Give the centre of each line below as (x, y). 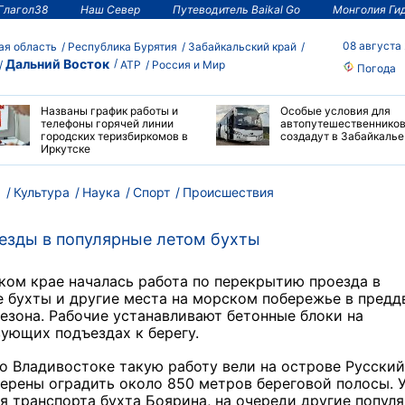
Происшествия (228, 192)
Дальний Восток (57, 63)
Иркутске (65, 149)
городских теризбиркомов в (114, 136)
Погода (375, 68)
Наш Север (110, 9)
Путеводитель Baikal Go (236, 9)
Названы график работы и (109, 111)
